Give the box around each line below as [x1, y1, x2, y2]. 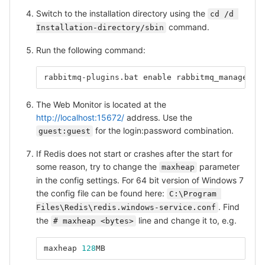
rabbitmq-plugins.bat [44, 72, 138, 82]
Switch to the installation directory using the [36, 8, 208, 18]
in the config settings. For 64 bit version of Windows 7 [36, 174, 244, 185]
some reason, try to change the [36, 161, 159, 172]
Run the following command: [36, 44, 146, 55]
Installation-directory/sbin [36, 22, 164, 32]
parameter [197, 161, 240, 172]
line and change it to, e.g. [136, 215, 237, 225]
